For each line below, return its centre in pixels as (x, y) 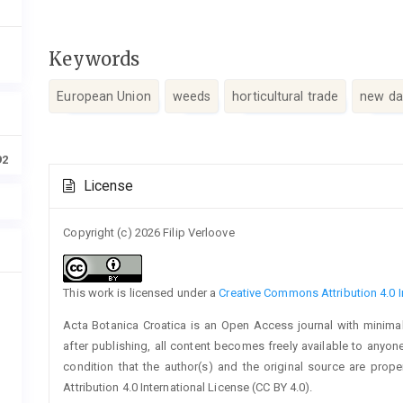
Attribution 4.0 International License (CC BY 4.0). (188, 387)
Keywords (94, 58)
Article (79, 172)
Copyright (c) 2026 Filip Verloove (149, 232)
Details (81, 192)
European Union (104, 97)
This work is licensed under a (141, 292)
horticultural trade (286, 97)
